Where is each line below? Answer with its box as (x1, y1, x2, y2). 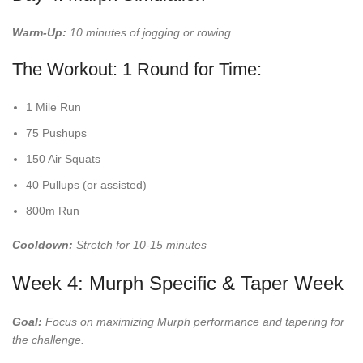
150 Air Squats (26, 152, 100, 166)
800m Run (26, 204, 79, 218)
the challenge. (12, 333, 84, 347)
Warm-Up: (12, 26, 66, 40)
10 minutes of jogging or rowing (66, 26, 231, 40)
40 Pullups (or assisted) (26, 178, 147, 192)
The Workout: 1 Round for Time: (12, 59, 262, 80)
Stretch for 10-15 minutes (73, 238, 207, 252)
